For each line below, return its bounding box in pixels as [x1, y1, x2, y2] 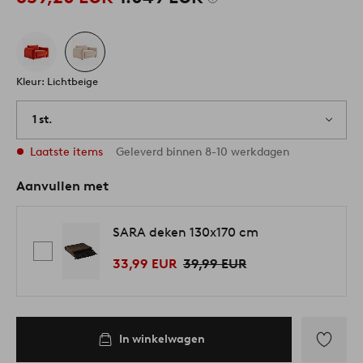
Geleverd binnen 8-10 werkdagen [116, 145, 289, 160]
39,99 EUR [183, 255, 246, 271]
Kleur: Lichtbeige [16, 75, 98, 88]
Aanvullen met [16, 178, 109, 194]
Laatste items [30, 145, 103, 160]
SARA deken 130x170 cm [113, 224, 258, 240]
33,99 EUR [113, 255, 177, 271]
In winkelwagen [118, 332, 205, 347]
